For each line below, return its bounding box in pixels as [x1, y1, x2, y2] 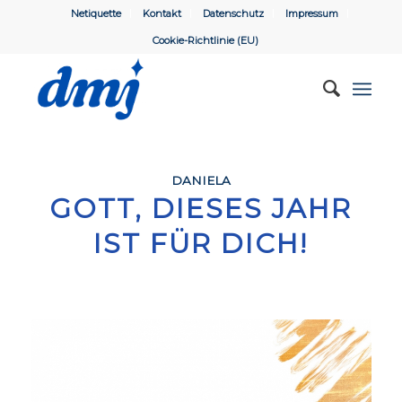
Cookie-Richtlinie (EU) [152, 34, 258, 47]
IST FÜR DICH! [93, 227, 309, 260]
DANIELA [170, 173, 231, 188]
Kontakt [143, 7, 182, 20]
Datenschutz [203, 7, 265, 20]
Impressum [285, 7, 339, 20]
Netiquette [71, 7, 122, 20]
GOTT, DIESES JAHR [49, 192, 353, 225]
